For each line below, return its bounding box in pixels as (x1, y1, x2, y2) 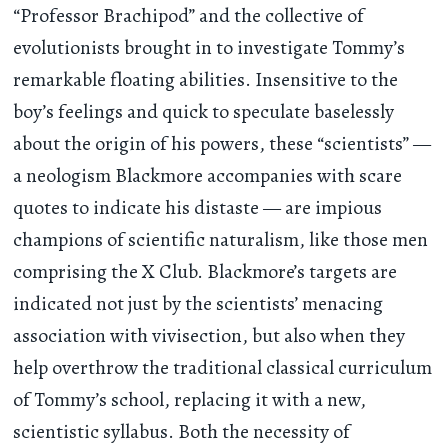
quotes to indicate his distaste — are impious (13, 193, 383, 221)
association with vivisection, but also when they (13, 321, 406, 349)
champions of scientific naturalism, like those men (13, 225, 429, 253)
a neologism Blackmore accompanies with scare (13, 161, 403, 189)
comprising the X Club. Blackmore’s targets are (13, 257, 398, 285)
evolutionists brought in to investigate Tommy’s (13, 33, 406, 61)
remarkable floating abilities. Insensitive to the (13, 65, 399, 93)
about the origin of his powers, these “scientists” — (13, 129, 432, 157)
